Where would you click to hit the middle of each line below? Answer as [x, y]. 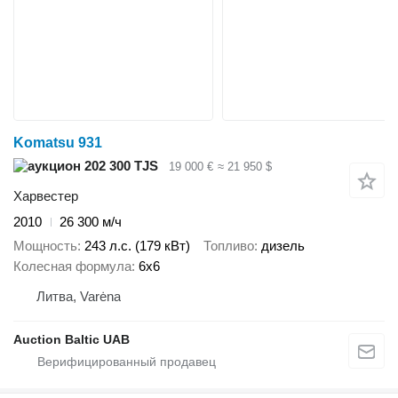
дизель [283, 245]
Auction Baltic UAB [72, 339]
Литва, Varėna [79, 296]
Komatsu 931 [58, 142]
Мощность [45, 245]
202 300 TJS [119, 165]
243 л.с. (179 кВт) [137, 245]
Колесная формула [72, 266]
